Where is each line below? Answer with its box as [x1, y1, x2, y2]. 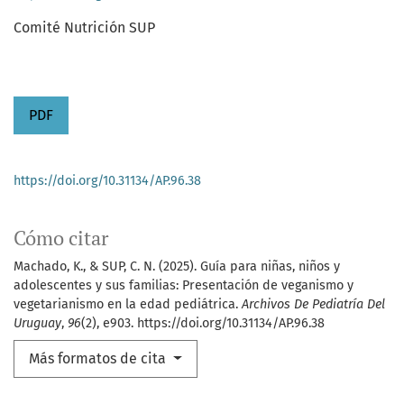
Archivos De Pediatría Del [242, 297, 385, 313]
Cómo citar [14, 225, 108, 252]
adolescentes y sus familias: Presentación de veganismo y [14, 278, 353, 294]
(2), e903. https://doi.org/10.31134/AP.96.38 [81, 316, 325, 332]
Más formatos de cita [29, 350, 170, 368]
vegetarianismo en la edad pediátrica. [14, 297, 242, 313]
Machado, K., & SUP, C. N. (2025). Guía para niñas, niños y [14, 259, 340, 275]
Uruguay [14, 316, 61, 332]
